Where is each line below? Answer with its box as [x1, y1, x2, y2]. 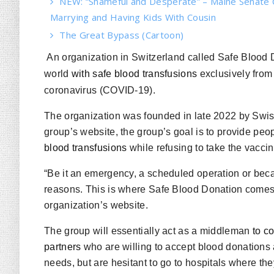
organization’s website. [44, 200, 148, 210]
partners [44, 242, 81, 252]
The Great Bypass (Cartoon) [59, 29, 184, 41]
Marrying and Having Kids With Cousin [50, 11, 216, 23]
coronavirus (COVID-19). [44, 85, 155, 95]
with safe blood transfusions [71, 68, 198, 79]
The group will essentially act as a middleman [44, 226, 253, 236]
